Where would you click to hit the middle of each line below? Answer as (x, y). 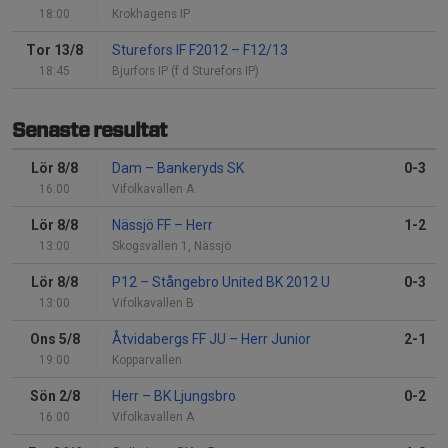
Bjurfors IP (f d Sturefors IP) (185, 71)
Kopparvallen (147, 360)
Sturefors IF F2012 (171, 50)
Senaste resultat (89, 131)
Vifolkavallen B (153, 303)
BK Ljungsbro (193, 396)
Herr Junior (274, 339)
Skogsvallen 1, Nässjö (171, 246)
